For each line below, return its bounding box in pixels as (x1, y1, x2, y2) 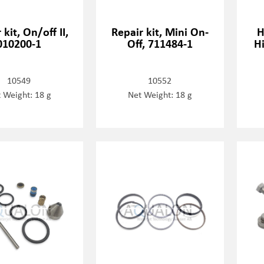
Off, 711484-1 (127, 35, 193, 52)
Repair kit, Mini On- (111, 24, 209, 40)
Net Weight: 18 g (127, 88, 192, 101)
